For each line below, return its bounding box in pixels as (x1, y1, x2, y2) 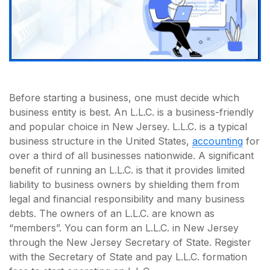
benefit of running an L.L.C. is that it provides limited (9, 163, 245, 176)
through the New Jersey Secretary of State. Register (9, 236, 251, 248)
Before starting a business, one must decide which (9, 91, 239, 104)
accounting (192, 134, 243, 147)
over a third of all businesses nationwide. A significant (9, 149, 254, 162)
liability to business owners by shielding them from (9, 178, 239, 190)
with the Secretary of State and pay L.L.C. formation (9, 250, 247, 263)
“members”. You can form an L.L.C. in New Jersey (9, 221, 239, 234)
